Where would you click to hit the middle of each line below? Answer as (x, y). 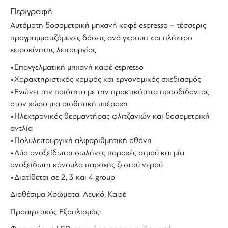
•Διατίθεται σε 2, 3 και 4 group (63, 177)
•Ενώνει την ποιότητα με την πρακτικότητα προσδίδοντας (110, 92)
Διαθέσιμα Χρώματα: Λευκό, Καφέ (68, 195)
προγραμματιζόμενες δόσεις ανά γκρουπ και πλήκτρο (101, 38)
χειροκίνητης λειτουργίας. (54, 50)
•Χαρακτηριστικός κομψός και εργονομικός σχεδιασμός (106, 80)
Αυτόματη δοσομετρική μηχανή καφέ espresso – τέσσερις (108, 26)
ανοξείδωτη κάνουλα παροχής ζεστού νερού (87, 165)
